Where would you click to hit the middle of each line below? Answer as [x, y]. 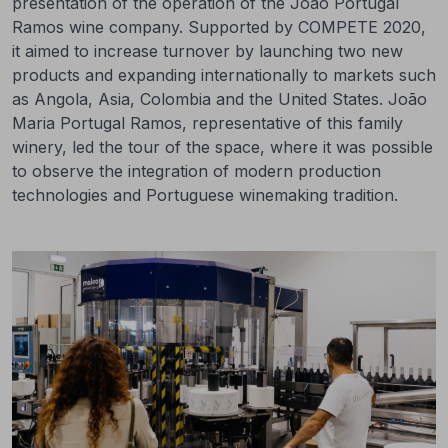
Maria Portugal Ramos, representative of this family [207, 123]
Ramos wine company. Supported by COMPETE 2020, [219, 27]
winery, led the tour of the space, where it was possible [222, 147]
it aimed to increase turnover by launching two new [207, 51]
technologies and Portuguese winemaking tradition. [205, 195]
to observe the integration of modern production [196, 171]
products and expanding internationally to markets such [224, 75]
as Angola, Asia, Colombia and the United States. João [219, 99]
